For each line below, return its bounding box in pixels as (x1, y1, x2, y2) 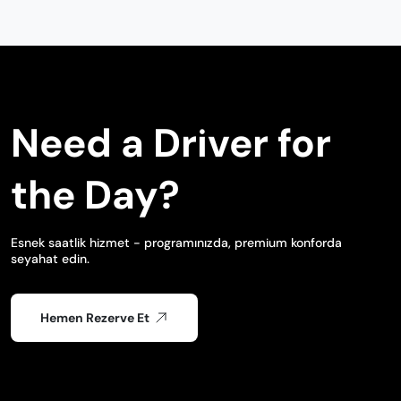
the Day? (11, 169, 180, 221)
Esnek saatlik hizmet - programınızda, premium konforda (11, 235, 342, 251)
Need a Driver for (11, 117, 331, 169)
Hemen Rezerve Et (40, 310, 149, 326)
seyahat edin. (11, 251, 90, 267)
